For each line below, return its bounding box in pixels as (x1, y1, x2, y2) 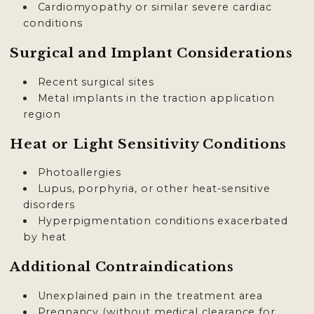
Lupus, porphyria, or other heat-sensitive (37, 182, 271, 196)
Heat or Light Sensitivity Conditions (10, 135, 287, 152)
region (23, 107, 61, 121)
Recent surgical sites (37, 75, 154, 88)
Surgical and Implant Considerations (10, 45, 293, 62)
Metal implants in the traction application (37, 91, 275, 104)
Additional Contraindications (10, 258, 234, 275)
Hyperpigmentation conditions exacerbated (37, 214, 288, 228)
